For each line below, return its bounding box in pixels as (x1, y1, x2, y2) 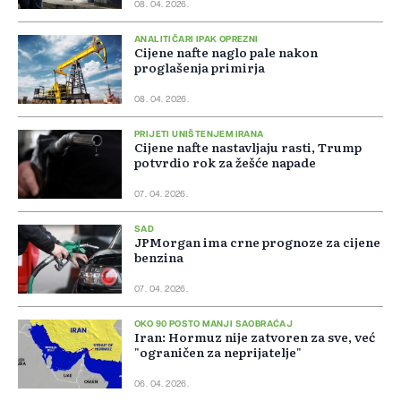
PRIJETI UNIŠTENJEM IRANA (134, 130, 264, 140)
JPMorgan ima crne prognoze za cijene (134, 233, 380, 252)
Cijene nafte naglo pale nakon (134, 43, 318, 62)
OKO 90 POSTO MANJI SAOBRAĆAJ (134, 320, 294, 329)
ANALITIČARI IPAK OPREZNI (134, 35, 259, 45)
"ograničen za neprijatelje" (134, 343, 302, 362)
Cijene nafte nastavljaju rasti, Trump (134, 138, 362, 157)
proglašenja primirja (134, 58, 265, 77)
